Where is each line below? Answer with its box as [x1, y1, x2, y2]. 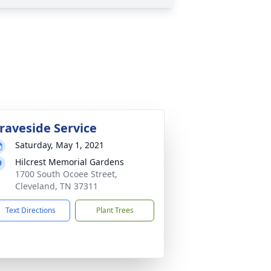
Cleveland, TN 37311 [15, 180, 98, 192]
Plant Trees [96, 205, 134, 215]
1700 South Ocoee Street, [15, 168, 117, 180]
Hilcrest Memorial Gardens [15, 156, 124, 168]
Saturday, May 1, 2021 [15, 139, 104, 151]
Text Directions [5, 205, 56, 215]
